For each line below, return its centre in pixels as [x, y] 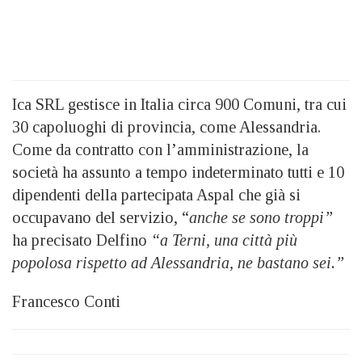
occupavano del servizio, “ [101, 217]
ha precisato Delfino [80, 240]
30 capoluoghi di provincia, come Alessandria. [166, 127]
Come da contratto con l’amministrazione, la [160, 149]
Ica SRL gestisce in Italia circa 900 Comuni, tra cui [179, 104]
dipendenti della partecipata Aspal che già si [156, 195]
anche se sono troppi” [261, 217]
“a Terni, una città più [222, 240]
